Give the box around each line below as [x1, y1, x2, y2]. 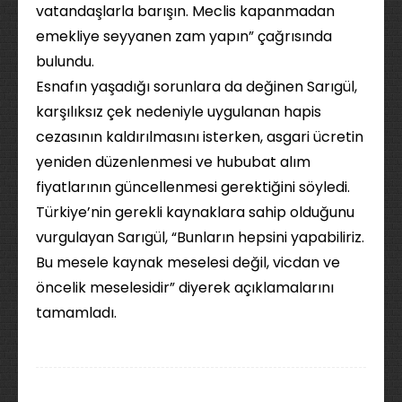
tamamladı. [36, 302, 117, 324]
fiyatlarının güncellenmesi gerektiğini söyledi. [36, 177, 350, 198]
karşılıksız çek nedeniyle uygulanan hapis [36, 101, 321, 123]
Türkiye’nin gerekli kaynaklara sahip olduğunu [36, 202, 354, 223]
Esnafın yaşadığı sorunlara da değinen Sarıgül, [36, 76, 357, 98]
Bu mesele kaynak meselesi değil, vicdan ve [36, 252, 340, 274]
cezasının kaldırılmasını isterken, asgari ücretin [36, 127, 363, 148]
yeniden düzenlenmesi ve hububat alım [36, 152, 310, 173]
